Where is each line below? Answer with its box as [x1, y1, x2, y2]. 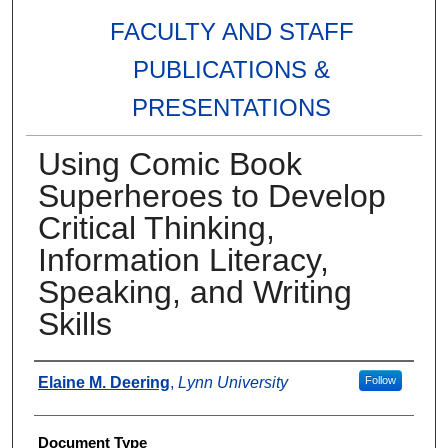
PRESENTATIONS [132, 94, 332, 122]
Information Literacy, [37, 242, 329, 279]
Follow [364, 374, 396, 387]
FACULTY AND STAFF [109, 18, 354, 46]
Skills [37, 306, 112, 343]
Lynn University [177, 374, 288, 392]
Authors [33, 368, 85, 386]
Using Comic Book [37, 146, 302, 183]
